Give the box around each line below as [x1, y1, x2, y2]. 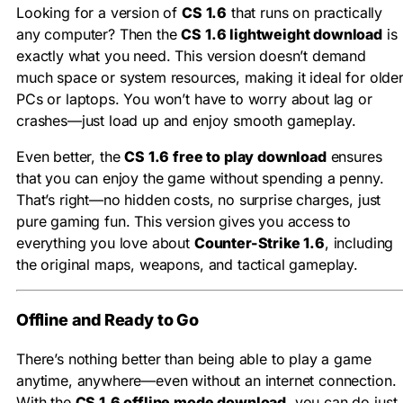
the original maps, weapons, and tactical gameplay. [16, 255, 358, 274]
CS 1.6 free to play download [124, 148, 327, 166]
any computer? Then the [16, 25, 182, 44]
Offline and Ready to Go [16, 310, 199, 330]
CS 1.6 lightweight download [181, 25, 383, 44]
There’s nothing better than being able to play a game [16, 350, 372, 369]
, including [324, 234, 394, 253]
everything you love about [16, 234, 194, 253]
